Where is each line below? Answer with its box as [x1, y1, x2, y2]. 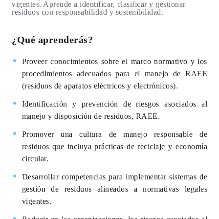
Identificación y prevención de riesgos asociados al [22, 100, 207, 109]
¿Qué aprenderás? [12, 34, 93, 45]
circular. [22, 154, 48, 163]
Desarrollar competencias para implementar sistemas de [22, 173, 207, 181]
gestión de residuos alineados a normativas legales [22, 185, 207, 194]
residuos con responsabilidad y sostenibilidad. [12, 8, 163, 17]
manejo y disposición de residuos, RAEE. [22, 112, 160, 121]
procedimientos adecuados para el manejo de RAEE [22, 69, 207, 78]
